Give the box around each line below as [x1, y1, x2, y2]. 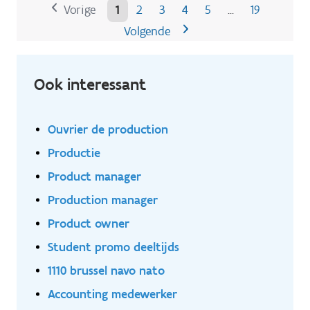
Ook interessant [34, 74, 146, 95]
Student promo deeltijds [48, 239, 179, 255]
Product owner [48, 216, 129, 231]
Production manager [48, 192, 158, 208]
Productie [48, 145, 100, 161]
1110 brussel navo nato [48, 263, 165, 278]
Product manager [48, 169, 141, 184]
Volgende [124, 24, 171, 39]
